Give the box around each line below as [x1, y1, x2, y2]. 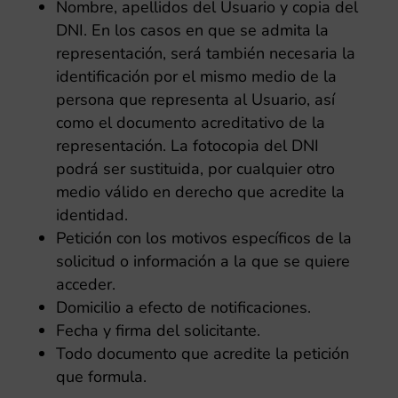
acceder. [55, 274, 115, 295]
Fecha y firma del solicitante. [55, 320, 260, 341]
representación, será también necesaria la [55, 43, 355, 64]
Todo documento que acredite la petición [55, 343, 349, 364]
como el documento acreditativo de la [55, 112, 325, 133]
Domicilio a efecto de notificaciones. [55, 297, 311, 318]
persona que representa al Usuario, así [55, 89, 335, 110]
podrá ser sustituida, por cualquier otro [55, 158, 335, 179]
